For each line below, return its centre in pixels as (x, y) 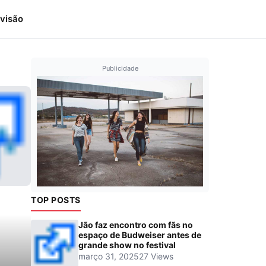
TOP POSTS (56, 200)
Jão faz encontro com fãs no (136, 225)
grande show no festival (127, 245)
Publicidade (120, 68)
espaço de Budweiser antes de (140, 235)
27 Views (156, 256)
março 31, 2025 (109, 256)
